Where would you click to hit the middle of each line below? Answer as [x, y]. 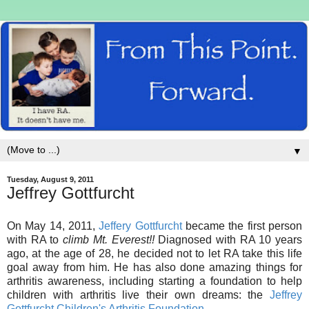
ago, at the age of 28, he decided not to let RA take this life [154, 254]
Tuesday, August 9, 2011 [50, 180]
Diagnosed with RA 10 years [230, 240]
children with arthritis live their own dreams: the [138, 295]
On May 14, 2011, [53, 226]
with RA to [35, 240]
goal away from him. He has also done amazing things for [154, 268]
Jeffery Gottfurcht [140, 226]
